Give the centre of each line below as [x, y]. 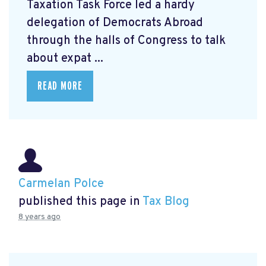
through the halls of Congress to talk [126, 41]
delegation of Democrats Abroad [115, 23]
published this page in [80, 202]
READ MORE [60, 86]
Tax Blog [166, 202]
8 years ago [39, 217]
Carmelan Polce [61, 184]
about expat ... [65, 58]
